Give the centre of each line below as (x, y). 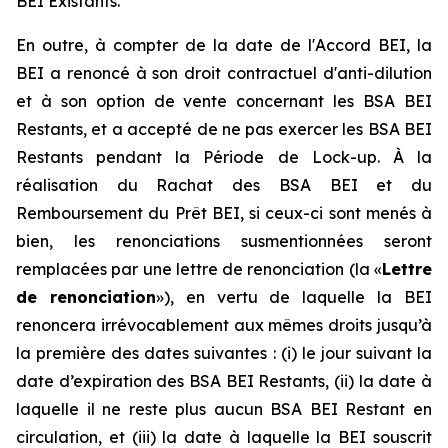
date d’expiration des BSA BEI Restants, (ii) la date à (224, 381)
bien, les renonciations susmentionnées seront (224, 241)
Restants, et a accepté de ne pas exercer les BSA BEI (224, 129)
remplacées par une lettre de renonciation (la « (199, 269)
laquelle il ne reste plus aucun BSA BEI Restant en (224, 409)
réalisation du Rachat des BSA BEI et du (224, 185)
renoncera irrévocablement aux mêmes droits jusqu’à (224, 325)
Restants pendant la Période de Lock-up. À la (224, 157)
